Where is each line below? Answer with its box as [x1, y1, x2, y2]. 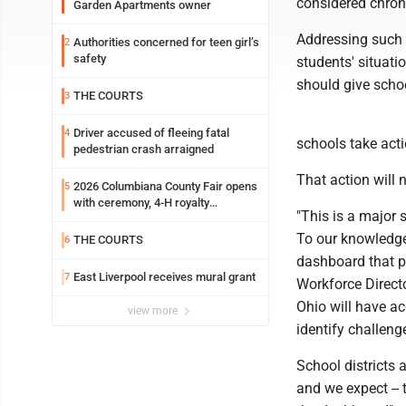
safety [73, 52, 106, 65]
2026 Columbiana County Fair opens [73, 179, 257, 193]
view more [128, 304, 180, 317]
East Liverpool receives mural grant [73, 270, 256, 284]
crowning [73, 212, 121, 226]
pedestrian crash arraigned [73, 142, 214, 156]
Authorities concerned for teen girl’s [73, 35, 259, 49]
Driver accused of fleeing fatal [73, 126, 229, 140]
